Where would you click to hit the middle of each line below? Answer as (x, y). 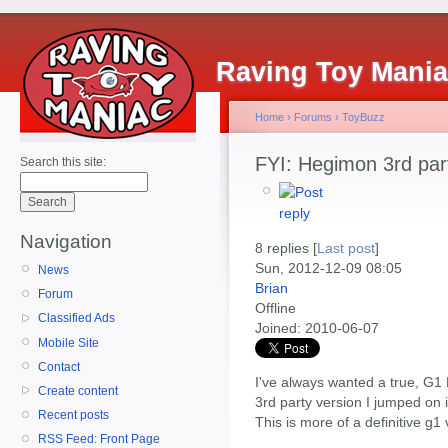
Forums (313, 117)
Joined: (278, 328)
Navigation (66, 241)
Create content (78, 390)
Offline (275, 308)
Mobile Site (68, 342)
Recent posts (73, 415)
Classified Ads (76, 318)
